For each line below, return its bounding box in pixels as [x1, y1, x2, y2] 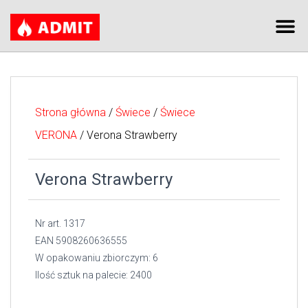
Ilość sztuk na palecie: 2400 [35, 269, 152, 280]
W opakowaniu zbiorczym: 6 [35, 252, 158, 263]
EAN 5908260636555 [35, 235, 127, 246]
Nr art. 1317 [35, 218, 85, 229]
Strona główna [35, 106, 106, 119]
